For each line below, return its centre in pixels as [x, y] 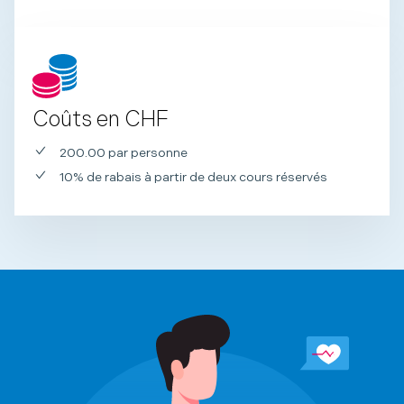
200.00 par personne [123, 153]
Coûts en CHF [101, 120]
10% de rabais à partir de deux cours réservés [193, 178]
